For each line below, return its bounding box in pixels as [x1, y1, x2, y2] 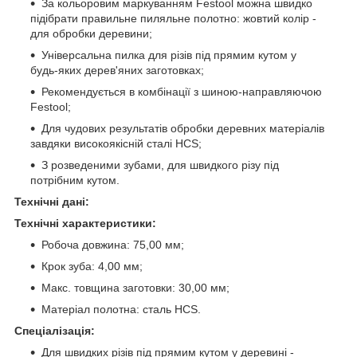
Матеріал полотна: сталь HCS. [41, 303, 201, 316]
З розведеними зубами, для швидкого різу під [41, 159, 279, 172]
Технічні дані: [14, 195, 89, 209]
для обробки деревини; [30, 27, 152, 41]
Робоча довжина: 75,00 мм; [41, 238, 184, 252]
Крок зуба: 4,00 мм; [41, 260, 143, 273]
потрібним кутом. [30, 174, 120, 187]
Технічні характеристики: [14, 217, 156, 230]
